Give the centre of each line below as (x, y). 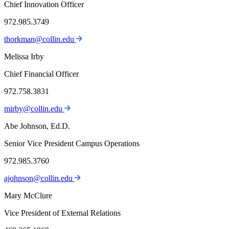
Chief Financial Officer (41, 74)
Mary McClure (28, 196)
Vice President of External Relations (62, 213)
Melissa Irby (24, 57)
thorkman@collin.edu (40, 39)
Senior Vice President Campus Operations (72, 144)
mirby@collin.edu (34, 109)
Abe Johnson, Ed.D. (37, 126)
